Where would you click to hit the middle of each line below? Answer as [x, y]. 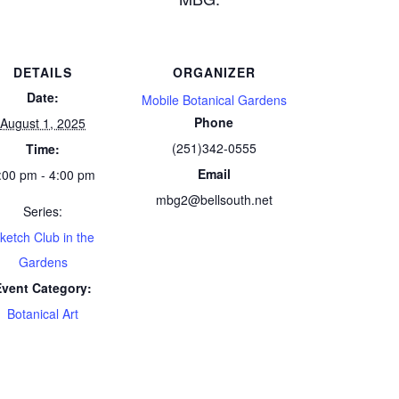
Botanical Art [43, 313]
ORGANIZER [214, 72]
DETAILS [43, 72]
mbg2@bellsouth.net [214, 199]
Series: [43, 211]
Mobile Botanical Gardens [214, 100]
